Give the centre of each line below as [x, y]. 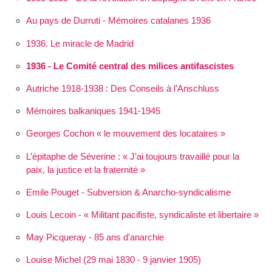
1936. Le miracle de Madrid [80, 43]
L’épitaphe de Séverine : [74, 156]
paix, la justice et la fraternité [82, 169]
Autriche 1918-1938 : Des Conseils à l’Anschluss [122, 89]
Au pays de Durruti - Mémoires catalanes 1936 [118, 21]
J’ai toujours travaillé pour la [184, 156]
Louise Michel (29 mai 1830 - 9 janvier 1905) [113, 260]
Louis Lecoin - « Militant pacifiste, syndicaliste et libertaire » [142, 214]
